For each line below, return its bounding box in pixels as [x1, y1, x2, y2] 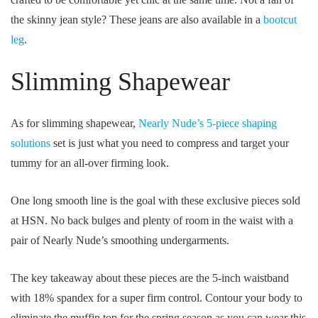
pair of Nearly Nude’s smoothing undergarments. [11, 234, 229, 246]
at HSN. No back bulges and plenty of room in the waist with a [11, 214, 293, 226]
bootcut [263, 13, 297, 26]
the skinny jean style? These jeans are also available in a [11, 13, 263, 26]
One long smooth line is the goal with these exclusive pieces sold [11, 194, 300, 207]
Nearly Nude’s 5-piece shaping [138, 117, 277, 129]
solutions [11, 137, 50, 149]
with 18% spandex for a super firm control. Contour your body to [11, 292, 302, 304]
